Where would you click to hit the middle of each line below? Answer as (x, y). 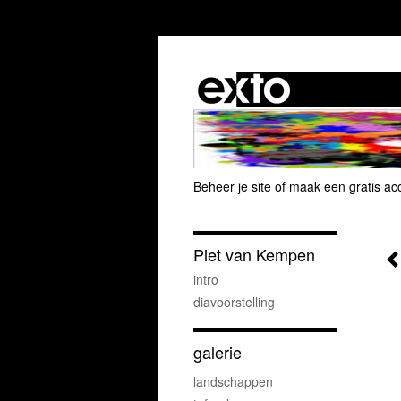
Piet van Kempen (254, 255)
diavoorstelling (234, 302)
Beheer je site (232, 187)
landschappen (233, 382)
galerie (218, 352)
